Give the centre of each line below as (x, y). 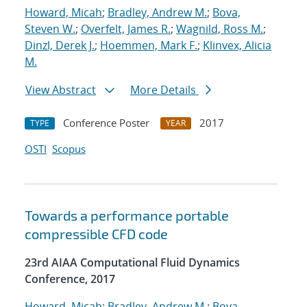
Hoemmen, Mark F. (149, 46)
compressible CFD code (96, 234)
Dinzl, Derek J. (60, 46)
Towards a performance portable (127, 216)
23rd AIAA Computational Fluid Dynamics (132, 263)
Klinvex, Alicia (237, 46)
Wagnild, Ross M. (220, 29)
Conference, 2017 (70, 279)
